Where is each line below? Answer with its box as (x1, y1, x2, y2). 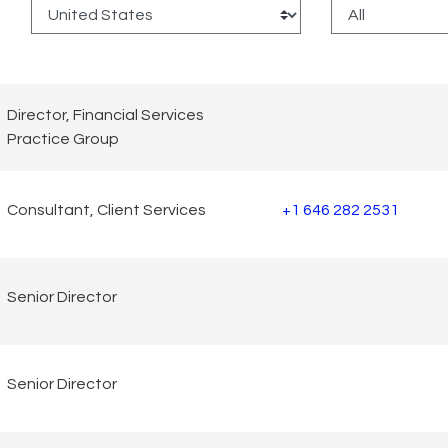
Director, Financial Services (7, 107, 204, 124)
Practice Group (7, 131, 119, 148)
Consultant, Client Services (7, 202, 206, 219)
